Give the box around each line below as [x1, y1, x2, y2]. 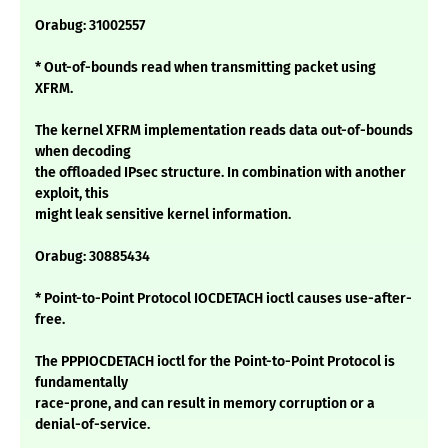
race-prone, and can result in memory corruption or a [35, 395, 375, 413]
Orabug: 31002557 [35, 17, 145, 35]
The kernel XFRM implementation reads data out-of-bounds [35, 122, 413, 140]
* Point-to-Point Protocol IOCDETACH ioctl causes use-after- [35, 290, 412, 308]
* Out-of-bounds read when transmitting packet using [35, 59, 376, 77]
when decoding [35, 143, 131, 161]
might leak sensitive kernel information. [35, 206, 291, 224]
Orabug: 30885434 [35, 248, 150, 266]
